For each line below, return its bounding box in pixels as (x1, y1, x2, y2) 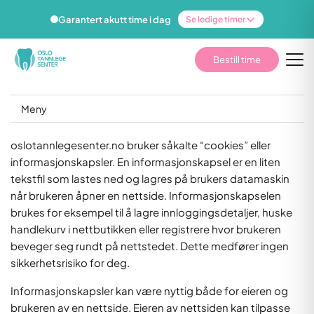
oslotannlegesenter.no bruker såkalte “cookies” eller (11, 138, 271, 151)
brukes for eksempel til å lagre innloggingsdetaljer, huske (11, 205, 292, 219)
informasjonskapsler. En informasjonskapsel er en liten (11, 155, 280, 168)
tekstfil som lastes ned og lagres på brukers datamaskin (11, 172, 289, 185)
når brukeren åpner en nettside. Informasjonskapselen (11, 189, 281, 202)
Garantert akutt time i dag (58, 13, 171, 25)
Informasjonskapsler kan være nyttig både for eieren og (11, 283, 288, 297)
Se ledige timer (186, 14, 245, 25)
